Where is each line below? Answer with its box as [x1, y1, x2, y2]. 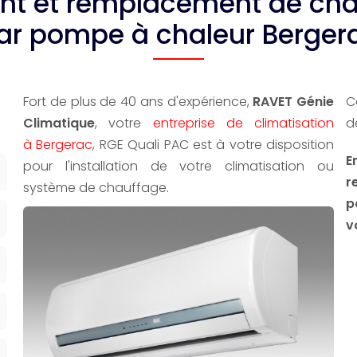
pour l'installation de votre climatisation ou [23, 157, 334, 175]
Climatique [23, 114, 95, 132]
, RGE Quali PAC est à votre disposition [92, 135, 334, 154]
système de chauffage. [23, 178, 169, 197]
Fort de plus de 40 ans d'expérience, [23, 92, 253, 111]
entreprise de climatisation [152, 114, 334, 132]
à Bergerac [23, 135, 93, 154]
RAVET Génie [253, 92, 334, 111]
